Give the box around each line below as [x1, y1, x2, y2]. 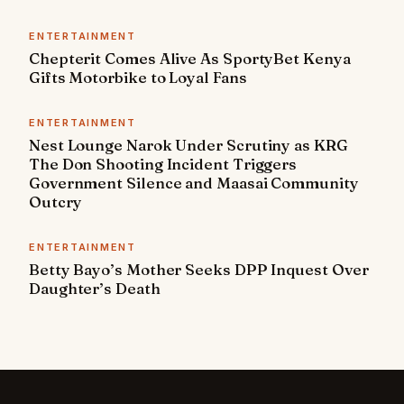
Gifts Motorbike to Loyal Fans [29, 68, 247, 87]
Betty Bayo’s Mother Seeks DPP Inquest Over [29, 260, 369, 280]
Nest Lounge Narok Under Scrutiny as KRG [29, 135, 348, 155]
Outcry [29, 192, 82, 212]
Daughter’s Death [29, 279, 161, 298]
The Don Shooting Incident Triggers [29, 154, 298, 174]
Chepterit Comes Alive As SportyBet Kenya [29, 49, 351, 69]
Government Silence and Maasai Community [29, 173, 359, 193]
